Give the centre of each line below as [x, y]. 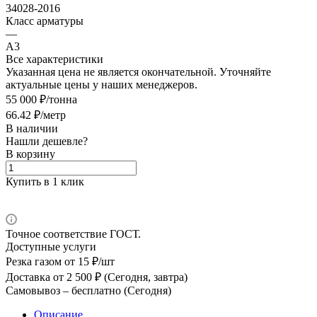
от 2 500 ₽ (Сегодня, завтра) [119, 277]
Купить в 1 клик [45, 181]
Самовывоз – [37, 290]
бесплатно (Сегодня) [120, 290]
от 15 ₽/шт [88, 261]
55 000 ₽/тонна [41, 99]
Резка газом [34, 261]
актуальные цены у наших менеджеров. [102, 84]
